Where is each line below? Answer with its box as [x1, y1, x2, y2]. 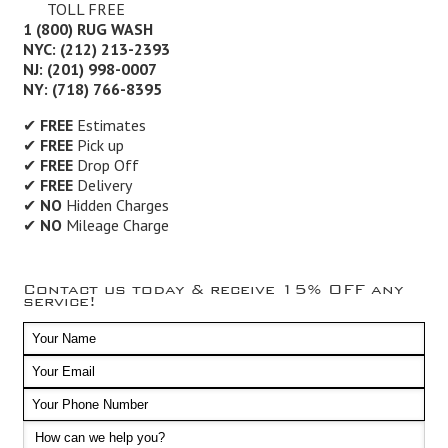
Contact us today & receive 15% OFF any [22, 281, 404, 291]
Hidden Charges [61, 195, 169, 216]
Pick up [72, 135, 124, 156]
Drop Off [72, 155, 139, 176]
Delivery [72, 175, 132, 196]
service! [22, 293, 96, 303]
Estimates [72, 115, 146, 136]
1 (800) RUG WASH [22, 19, 153, 40]
